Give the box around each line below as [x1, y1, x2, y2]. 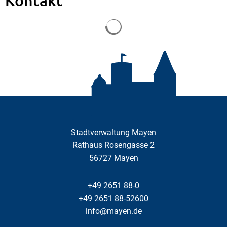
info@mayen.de [85, 206, 142, 216]
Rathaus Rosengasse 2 [72, 140, 155, 150]
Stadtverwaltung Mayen [71, 127, 156, 137]
